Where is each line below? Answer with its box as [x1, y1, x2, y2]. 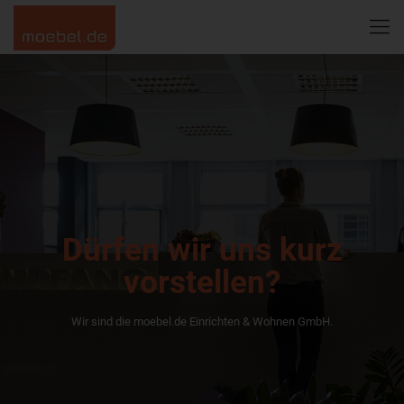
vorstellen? [124, 264, 280, 301]
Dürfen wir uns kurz [61, 232, 343, 269]
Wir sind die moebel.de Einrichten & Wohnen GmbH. [71, 315, 333, 328]
